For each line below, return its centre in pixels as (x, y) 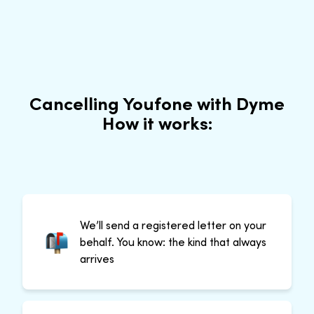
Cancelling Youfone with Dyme (157, 103)
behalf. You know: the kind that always (173, 241)
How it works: (157, 122)
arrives (97, 258)
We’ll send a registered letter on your (173, 225)
